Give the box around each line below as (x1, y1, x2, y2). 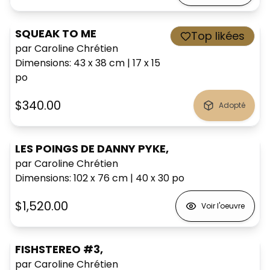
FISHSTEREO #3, (15, 241, 103, 257)
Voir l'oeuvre (201, 200, 245, 211)
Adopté (219, 99, 245, 110)
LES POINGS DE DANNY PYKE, (15, 140, 169, 156)
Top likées (191, 28, 245, 43)
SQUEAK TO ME (15, 25, 96, 41)
